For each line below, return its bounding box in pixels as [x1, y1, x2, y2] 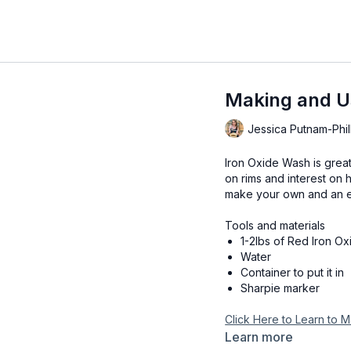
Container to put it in [241, 266, 345, 279]
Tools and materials [225, 219, 326, 232]
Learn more [225, 329, 294, 345]
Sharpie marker [241, 281, 320, 295]
